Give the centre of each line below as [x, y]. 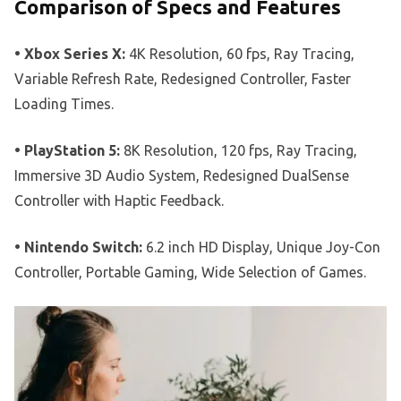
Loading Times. [64, 103]
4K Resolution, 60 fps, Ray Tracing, [240, 53]
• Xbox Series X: [70, 53]
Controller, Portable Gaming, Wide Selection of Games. [190, 272]
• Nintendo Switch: [78, 247]
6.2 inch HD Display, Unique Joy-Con [261, 247]
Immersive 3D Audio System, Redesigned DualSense [182, 175]
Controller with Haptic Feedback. [119, 200]
